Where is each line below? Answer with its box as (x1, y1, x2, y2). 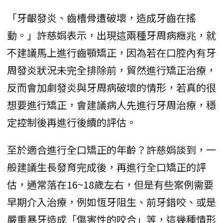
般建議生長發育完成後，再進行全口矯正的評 (7, 160, 206, 175)
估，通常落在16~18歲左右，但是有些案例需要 (7, 177, 214, 192)
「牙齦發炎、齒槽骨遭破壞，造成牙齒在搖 (7, 10, 196, 25)
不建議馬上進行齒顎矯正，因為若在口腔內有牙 (7, 45, 216, 60)
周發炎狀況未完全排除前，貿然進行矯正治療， (7, 63, 216, 78)
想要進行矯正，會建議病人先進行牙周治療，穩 (7, 98, 216, 112)
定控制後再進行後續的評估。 (7, 115, 136, 130)
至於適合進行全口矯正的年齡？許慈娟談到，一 (7, 142, 216, 157)
